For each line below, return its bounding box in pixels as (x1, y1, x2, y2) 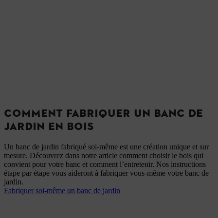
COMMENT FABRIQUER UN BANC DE (4, 107, 203, 120)
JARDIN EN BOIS (4, 120, 94, 133)
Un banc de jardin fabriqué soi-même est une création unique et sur (4, 143, 209, 151)
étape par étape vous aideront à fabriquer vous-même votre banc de (4, 169, 209, 177)
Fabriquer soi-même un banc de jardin (4, 186, 120, 195)
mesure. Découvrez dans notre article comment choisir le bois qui (4, 151, 203, 160)
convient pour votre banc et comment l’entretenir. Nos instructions (4, 160, 206, 168)
